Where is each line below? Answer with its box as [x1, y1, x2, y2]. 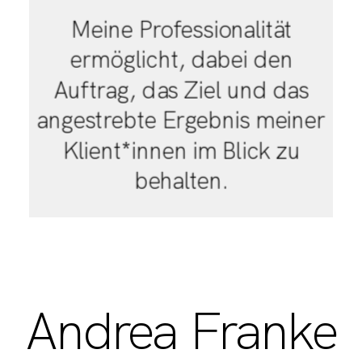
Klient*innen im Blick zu [61, 135, 301, 166]
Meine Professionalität [70, 14, 292, 45]
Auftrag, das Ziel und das [53, 74, 309, 105]
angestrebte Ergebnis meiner [36, 104, 326, 136]
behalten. [133, 165, 229, 196]
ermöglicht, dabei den [69, 44, 293, 75]
